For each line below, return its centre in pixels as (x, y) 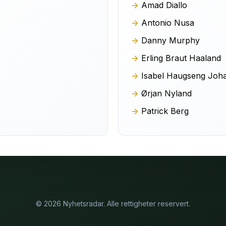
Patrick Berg (165, 111)
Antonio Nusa (168, 23)
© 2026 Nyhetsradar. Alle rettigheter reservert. (113, 204)
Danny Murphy (171, 40)
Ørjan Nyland (166, 93)
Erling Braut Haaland (181, 58)
